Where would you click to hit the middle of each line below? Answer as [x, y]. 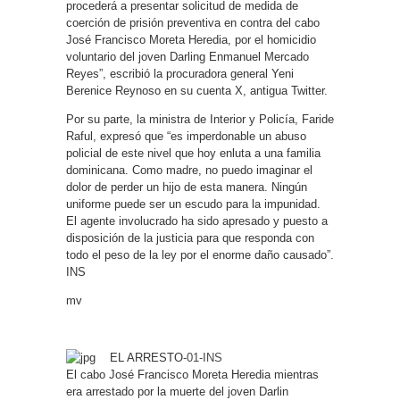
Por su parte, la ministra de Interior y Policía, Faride [200, 119]
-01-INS [203, 358]
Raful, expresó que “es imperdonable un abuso [186, 136]
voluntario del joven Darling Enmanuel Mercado [187, 57]
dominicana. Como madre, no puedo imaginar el [189, 170]
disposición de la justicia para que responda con [190, 238]
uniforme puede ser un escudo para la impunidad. [193, 204]
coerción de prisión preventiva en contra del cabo [193, 23]
